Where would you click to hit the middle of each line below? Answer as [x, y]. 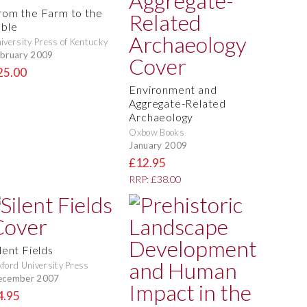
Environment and [173, 90]
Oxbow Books [157, 133]
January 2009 [158, 145]
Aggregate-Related [177, 103]
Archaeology [161, 117]
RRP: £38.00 [155, 180]
